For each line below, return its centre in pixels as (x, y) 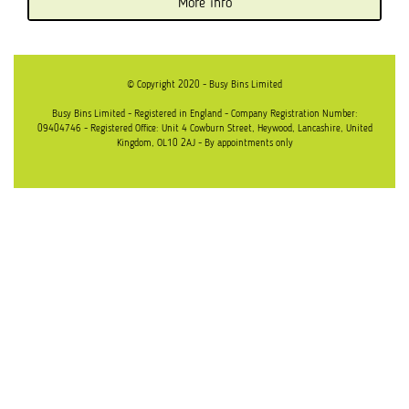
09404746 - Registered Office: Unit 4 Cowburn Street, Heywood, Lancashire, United (204, 129)
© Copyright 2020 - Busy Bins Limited (204, 85)
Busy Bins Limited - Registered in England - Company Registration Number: (204, 114)
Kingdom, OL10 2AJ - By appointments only (204, 143)
